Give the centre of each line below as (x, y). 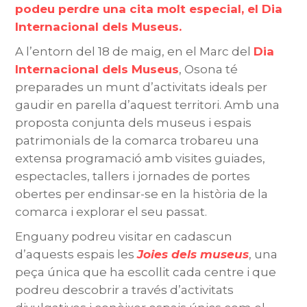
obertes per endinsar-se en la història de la (142, 194)
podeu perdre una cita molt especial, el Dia (149, 9)
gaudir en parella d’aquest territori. (119, 105)
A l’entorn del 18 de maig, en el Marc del (135, 52)
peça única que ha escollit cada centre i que (146, 272)
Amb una (252, 105)
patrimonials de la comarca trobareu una (137, 141)
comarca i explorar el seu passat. (113, 212)
